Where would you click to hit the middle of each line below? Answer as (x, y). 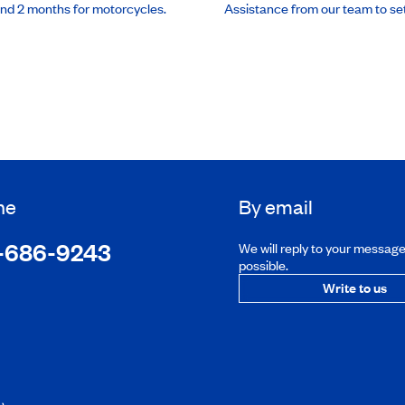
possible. (264, 264)
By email (276, 206)
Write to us (354, 287)
